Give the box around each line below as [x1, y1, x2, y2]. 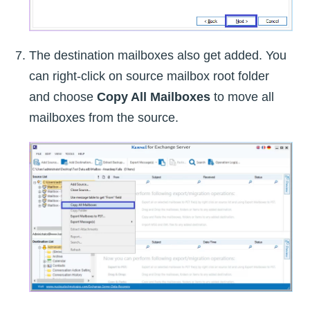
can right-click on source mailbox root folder [29, 69, 269, 83]
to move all [210, 89, 274, 104]
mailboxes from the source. [29, 110, 179, 125]
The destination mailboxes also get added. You [29, 48, 286, 62]
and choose [29, 89, 97, 104]
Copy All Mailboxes [97, 89, 210, 104]
